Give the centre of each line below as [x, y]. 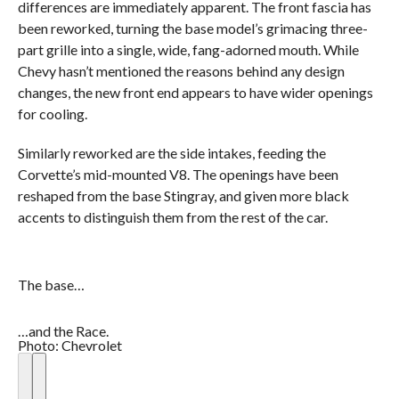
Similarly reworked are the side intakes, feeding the [171, 153]
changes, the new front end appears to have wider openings [195, 92]
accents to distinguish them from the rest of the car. [172, 217]
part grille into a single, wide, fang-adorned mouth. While [188, 49]
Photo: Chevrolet [69, 345]
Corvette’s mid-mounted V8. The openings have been [178, 174]
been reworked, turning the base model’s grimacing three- [192, 28]
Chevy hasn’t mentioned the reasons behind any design [181, 71]
